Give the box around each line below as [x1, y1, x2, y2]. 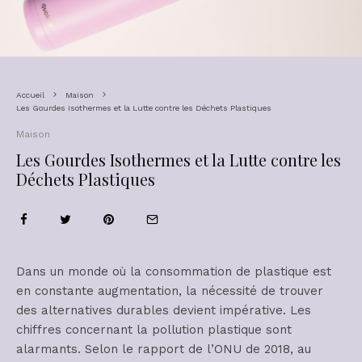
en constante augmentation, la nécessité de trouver [16, 284, 323, 299]
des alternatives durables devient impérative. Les [16, 303, 311, 318]
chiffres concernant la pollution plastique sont [16, 322, 292, 338]
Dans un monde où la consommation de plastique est [16, 264, 331, 280]
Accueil [16, 90, 44, 100]
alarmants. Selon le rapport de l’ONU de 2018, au [16, 342, 311, 357]
